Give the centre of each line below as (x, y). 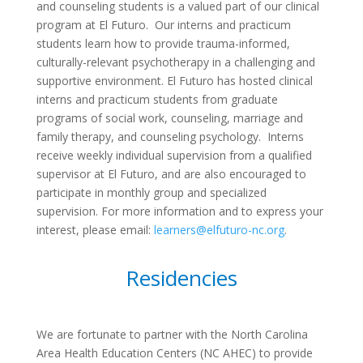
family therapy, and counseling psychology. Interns (170, 137)
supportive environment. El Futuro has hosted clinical (174, 81)
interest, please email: (95, 230)
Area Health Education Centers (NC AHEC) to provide (174, 353)
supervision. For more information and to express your (179, 211)
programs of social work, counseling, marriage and (169, 118)
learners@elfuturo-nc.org (219, 230)
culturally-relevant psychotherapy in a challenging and (175, 62)
